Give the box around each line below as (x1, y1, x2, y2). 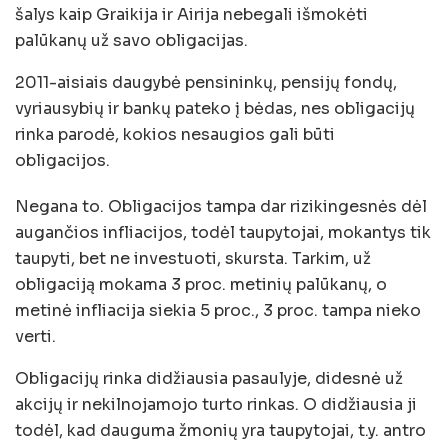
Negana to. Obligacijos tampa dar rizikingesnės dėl (15, 195, 427, 217)
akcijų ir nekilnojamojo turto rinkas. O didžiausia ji (15, 393, 417, 415)
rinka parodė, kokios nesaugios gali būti (15, 123, 335, 145)
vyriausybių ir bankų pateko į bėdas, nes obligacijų (15, 97, 415, 119)
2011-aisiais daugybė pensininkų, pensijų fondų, (15, 71, 397, 93)
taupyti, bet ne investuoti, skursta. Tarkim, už (15, 247, 371, 269)
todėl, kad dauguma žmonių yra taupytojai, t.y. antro (15, 419, 426, 441)
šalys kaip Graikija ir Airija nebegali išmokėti (15, 3, 368, 25)
